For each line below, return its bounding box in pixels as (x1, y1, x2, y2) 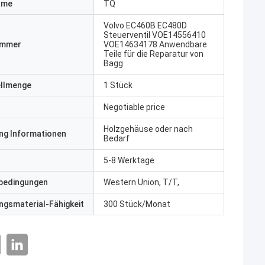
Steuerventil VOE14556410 (104, 30, 206, 40)
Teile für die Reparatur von (104, 49, 203, 59)
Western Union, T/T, (104, 177, 179, 187)
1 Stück (104, 80, 132, 90)
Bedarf (104, 134, 130, 143)
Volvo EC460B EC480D (104, 21, 187, 30)
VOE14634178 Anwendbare (104, 40, 207, 49)
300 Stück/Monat (104, 199, 170, 209)
